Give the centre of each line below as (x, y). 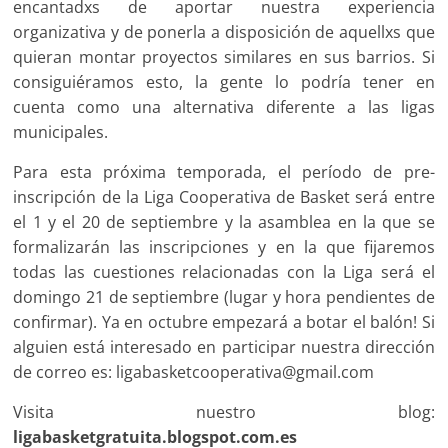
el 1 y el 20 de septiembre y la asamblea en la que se (224, 221)
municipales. (61, 131)
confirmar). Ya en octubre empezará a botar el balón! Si (224, 321)
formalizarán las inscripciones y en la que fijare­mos (224, 246)
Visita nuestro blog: (224, 411)
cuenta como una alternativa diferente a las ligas (224, 106)
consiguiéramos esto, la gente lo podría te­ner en (224, 81)
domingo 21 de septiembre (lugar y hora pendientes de (224, 296)
